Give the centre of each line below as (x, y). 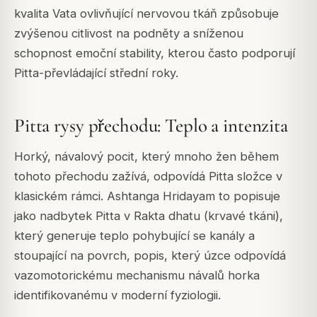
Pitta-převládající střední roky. (96, 73)
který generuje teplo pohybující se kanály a (134, 236)
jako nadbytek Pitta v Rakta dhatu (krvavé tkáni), (149, 216)
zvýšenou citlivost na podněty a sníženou (129, 34)
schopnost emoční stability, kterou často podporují (155, 53)
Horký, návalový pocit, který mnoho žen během (146, 157)
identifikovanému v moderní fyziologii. (117, 295)
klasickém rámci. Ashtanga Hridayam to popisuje (147, 196)
